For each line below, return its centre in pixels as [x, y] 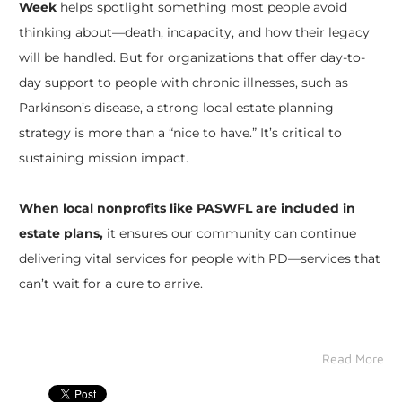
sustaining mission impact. [103, 158]
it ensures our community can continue [229, 234]
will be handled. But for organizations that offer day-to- [192, 58]
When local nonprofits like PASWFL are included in [187, 209]
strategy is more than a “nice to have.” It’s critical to [180, 133]
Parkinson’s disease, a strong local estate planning [176, 108]
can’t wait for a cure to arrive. [110, 284]
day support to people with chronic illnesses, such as [183, 83]
